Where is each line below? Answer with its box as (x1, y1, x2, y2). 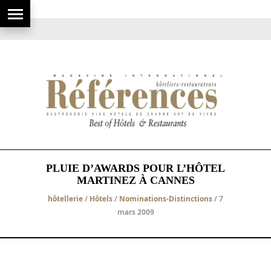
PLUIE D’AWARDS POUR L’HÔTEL (46, 162, 225, 174)
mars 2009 (117, 206, 154, 217)
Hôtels (90, 193, 113, 204)
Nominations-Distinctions (119, 193, 212, 204)
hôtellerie (48, 193, 83, 204)
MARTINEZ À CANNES (76, 174, 195, 186)
